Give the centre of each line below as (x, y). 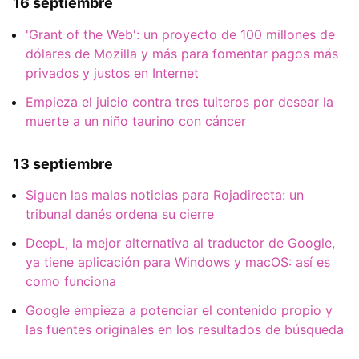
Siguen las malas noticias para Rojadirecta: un (165, 194)
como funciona (71, 281)
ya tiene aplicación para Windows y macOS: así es (178, 262)
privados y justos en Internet (112, 73)
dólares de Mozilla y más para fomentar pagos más (182, 53)
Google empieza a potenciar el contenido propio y (179, 310)
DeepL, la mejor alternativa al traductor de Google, (180, 242)
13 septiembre (63, 163)
